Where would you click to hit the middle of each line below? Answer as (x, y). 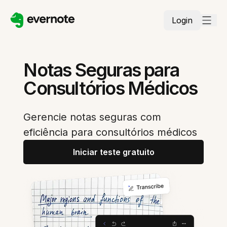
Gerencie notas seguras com (92, 117)
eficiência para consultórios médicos (110, 132)
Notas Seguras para (101, 70)
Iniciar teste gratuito (113, 152)
